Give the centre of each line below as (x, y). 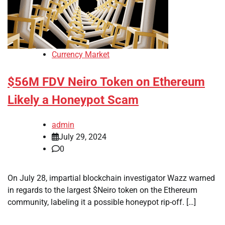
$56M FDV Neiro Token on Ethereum (106, 82)
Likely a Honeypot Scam (73, 100)
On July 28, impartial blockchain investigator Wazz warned (111, 178)
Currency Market (81, 54)
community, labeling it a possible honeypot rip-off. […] (102, 202)
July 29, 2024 (83, 137)
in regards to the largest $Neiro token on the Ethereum (102, 190)
